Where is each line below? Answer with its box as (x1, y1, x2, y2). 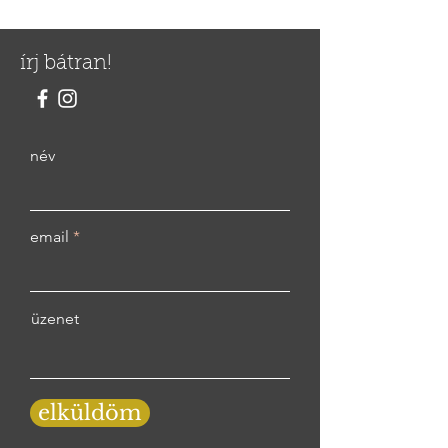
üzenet (31, 309, 79, 328)
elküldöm (38, 400, 142, 426)
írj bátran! (20, 53, 112, 74)
